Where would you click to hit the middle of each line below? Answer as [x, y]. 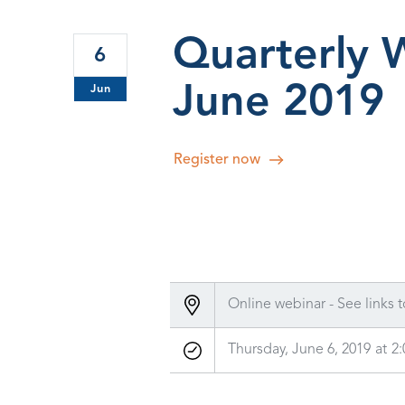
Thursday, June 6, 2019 [300, 350]
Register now [217, 160]
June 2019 [279, 104]
